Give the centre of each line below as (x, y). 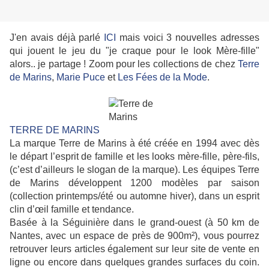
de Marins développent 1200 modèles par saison (134, 183)
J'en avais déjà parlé (57, 38)
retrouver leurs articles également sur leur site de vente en (134, 249)
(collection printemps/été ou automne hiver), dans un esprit (134, 196)
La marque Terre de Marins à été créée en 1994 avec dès (134, 144)
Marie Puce (81, 77)
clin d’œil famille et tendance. (72, 210)
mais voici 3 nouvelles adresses (188, 38)
